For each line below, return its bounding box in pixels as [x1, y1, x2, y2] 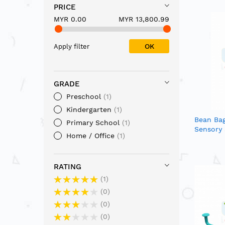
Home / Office [66, 131, 115, 140]
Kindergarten [66, 105, 111, 114]
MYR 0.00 [54, 15, 86, 23]
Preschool [66, 92, 101, 100]
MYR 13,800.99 [119, 15, 169, 23]
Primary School [66, 118, 120, 127]
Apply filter [54, 42, 89, 50]
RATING [54, 162, 81, 171]
